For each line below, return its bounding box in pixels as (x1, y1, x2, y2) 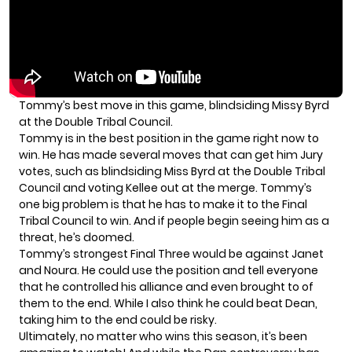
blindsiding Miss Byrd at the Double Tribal (101, 163, 325, 179)
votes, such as (19, 163, 101, 179)
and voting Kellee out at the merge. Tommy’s (60, 180, 312, 196)
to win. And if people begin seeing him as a (93, 213, 329, 229)
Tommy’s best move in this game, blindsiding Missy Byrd (19, 97, 329, 113)
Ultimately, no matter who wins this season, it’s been (19, 328, 307, 344)
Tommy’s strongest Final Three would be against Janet (19, 246, 324, 262)
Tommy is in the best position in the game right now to (19, 130, 319, 146)
